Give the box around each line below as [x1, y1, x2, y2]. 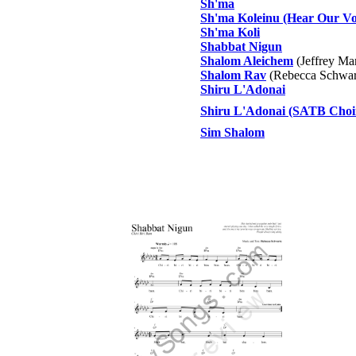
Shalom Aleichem [200, 54, 293, 68]
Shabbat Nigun [200, 40, 282, 53]
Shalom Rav [200, 68, 266, 82]
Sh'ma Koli [200, 25, 260, 39]
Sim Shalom [200, 126, 265, 139]
